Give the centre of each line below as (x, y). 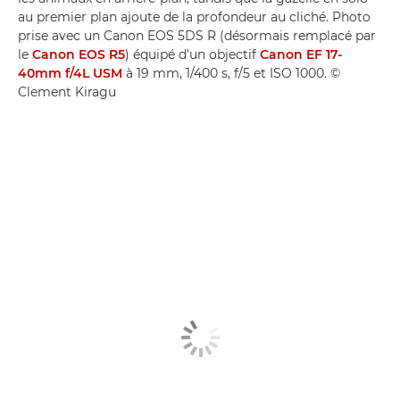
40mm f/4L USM (70, 73)
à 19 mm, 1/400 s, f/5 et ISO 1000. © (231, 73)
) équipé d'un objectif (192, 54)
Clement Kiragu (67, 92)
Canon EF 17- (301, 54)
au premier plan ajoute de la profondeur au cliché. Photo (194, 17)
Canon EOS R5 (79, 54)
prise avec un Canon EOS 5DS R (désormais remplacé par (197, 35)
